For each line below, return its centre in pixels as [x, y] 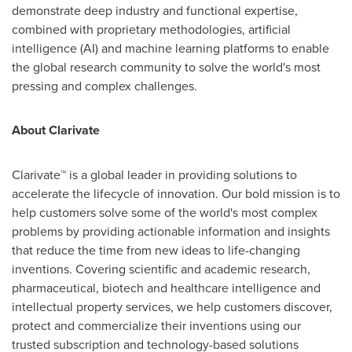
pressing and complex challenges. [104, 85]
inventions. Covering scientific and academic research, [161, 268]
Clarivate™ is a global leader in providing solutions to [154, 174]
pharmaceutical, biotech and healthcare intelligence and [166, 287]
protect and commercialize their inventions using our [156, 325]
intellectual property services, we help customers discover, [172, 306]
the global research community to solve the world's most [166, 66]
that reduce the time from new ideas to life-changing [156, 249]
